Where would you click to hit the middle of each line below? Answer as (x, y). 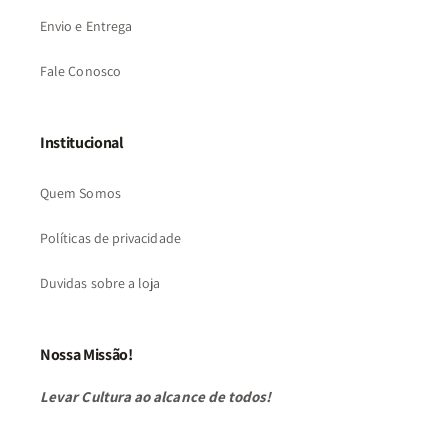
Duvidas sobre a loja (100, 283)
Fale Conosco (80, 71)
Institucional (82, 143)
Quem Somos (80, 193)
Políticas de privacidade (110, 238)
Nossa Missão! (86, 355)
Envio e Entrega (86, 26)
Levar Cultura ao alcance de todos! (156, 397)
